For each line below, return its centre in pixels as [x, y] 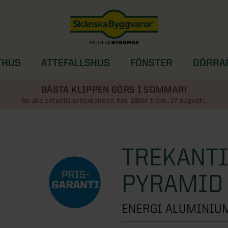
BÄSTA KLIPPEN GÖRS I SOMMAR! [114, 89]
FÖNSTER [151, 63]
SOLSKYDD [129, 81]
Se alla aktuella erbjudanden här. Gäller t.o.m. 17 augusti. [114, 100]
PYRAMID [172, 183]
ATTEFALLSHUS [76, 63]
